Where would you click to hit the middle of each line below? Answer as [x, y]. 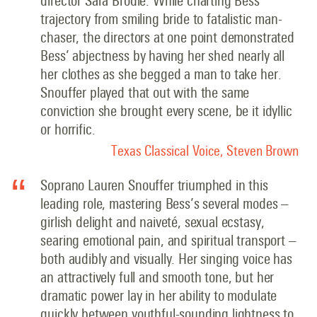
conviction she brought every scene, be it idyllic [166, 111]
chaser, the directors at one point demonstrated [167, 38]
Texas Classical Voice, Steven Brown [205, 151]
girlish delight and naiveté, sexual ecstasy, [152, 222]
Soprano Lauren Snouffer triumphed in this [154, 185]
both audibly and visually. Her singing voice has [166, 259]
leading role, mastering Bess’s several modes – [165, 204]
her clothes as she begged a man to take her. [161, 74]
